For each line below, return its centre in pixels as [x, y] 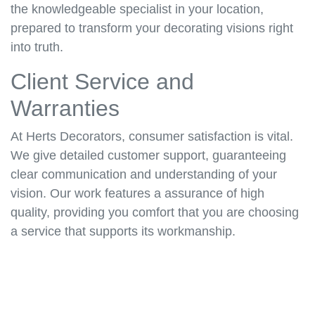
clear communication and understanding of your [144, 175]
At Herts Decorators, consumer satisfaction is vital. [152, 137]
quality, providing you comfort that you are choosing [155, 213]
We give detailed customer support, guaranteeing [148, 156]
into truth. [37, 47]
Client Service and [102, 82]
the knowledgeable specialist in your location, [137, 9]
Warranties [65, 109]
